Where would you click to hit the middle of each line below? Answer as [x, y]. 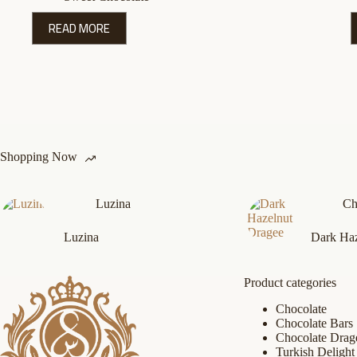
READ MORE [79, 28]
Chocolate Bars [315, 323]
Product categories [290, 282]
